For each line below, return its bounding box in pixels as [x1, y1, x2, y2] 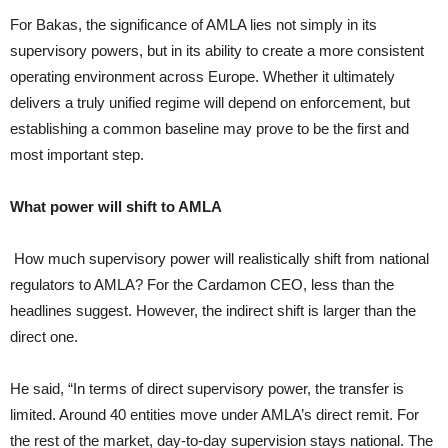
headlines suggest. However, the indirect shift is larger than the [10, 302, 416, 320]
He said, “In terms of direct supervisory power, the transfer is [10, 380, 404, 398]
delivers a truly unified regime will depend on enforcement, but [10, 94, 410, 112]
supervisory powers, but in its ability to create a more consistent [10, 42, 424, 60]
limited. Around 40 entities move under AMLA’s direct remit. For [10, 406, 419, 424]
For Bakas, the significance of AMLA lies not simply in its [10, 16, 377, 34]
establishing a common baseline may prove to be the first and [10, 120, 409, 138]
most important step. [10, 146, 144, 164]
